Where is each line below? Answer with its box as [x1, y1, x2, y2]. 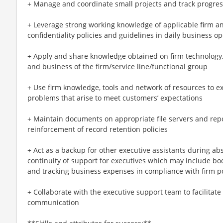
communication [27, 197, 79, 207]
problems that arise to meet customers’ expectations [27, 93, 203, 103]
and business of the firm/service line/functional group [27, 61, 208, 71]
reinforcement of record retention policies [27, 124, 168, 134]
